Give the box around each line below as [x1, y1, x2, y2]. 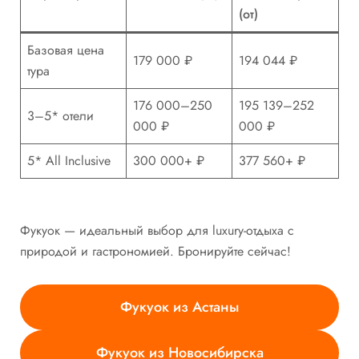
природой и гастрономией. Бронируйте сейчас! [20, 242, 291, 261]
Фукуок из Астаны [120, 296, 239, 317]
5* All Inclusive [27, 151, 111, 171]
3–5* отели [27, 107, 94, 126]
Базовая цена [27, 41, 104, 60]
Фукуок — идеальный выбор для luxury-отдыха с [20, 221, 294, 240]
